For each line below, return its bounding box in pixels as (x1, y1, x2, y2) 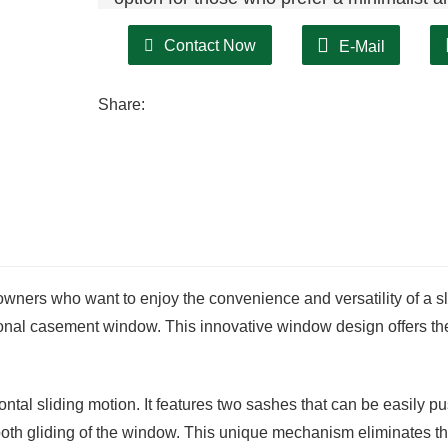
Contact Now (164, 37, 256, 54)
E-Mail (339, 38, 385, 55)
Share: (98, 96, 145, 113)
